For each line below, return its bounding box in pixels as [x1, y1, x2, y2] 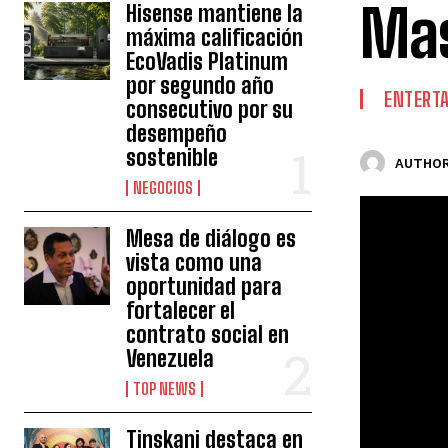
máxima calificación [126, 24, 304, 51]
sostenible [126, 144, 219, 171]
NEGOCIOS [133, 178, 194, 197]
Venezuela [126, 345, 215, 372]
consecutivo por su [126, 96, 294, 123]
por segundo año [126, 72, 275, 99]
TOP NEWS [133, 379, 197, 398]
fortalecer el [126, 297, 236, 324]
